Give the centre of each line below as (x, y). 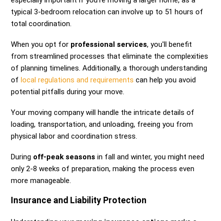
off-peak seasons (64, 157)
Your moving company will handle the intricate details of (103, 113)
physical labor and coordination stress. (74, 136)
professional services (109, 45)
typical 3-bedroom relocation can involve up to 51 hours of (107, 12)
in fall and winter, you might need (150, 157)
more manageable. (41, 181)
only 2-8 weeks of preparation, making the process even (103, 169)
